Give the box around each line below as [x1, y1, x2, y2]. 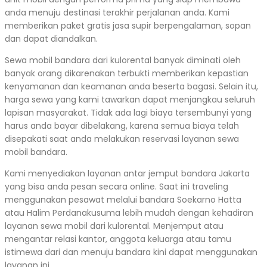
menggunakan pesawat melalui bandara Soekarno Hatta [5, 193, 241, 206]
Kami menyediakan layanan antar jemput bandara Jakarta [5, 167, 250, 179]
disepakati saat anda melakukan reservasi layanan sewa [5, 132, 239, 145]
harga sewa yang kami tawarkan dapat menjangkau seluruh [5, 93, 255, 105]
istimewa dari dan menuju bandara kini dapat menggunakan [5, 246, 257, 258]
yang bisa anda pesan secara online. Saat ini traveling [5, 180, 228, 193]
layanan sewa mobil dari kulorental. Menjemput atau [5, 219, 223, 232]
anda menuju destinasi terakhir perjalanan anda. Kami [5, 6, 229, 18]
